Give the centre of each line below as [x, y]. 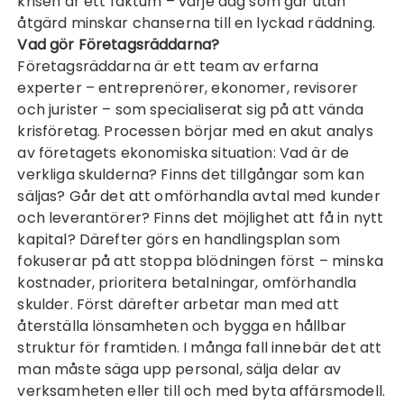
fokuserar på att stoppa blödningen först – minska [200, 261]
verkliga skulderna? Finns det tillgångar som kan [191, 174]
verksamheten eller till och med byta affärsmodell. [201, 391]
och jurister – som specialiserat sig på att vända [190, 110]
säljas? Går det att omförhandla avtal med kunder [199, 196]
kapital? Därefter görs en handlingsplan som [179, 239]
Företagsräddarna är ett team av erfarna [168, 66]
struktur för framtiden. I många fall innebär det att [200, 348]
